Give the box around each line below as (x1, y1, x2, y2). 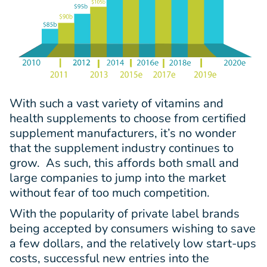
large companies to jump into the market (10, 170, 226, 187)
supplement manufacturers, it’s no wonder (10, 125, 236, 142)
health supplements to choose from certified (10, 110, 246, 127)
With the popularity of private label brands (10, 206, 240, 222)
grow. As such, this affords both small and (10, 155, 239, 172)
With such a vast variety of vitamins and (10, 95, 223, 112)
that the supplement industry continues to (10, 140, 234, 157)
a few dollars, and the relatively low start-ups (10, 235, 256, 252)
